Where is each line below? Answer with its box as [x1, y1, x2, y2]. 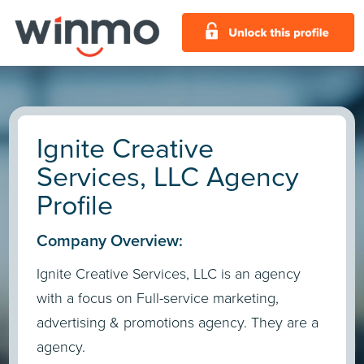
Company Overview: [37, 228, 184, 253]
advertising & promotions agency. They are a [37, 312, 319, 334]
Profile [37, 184, 114, 226]
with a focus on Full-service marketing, [37, 288, 279, 310]
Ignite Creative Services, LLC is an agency [37, 263, 301, 285]
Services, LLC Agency [37, 156, 300, 197]
